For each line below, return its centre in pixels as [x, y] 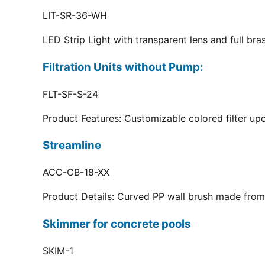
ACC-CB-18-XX [76, 172]
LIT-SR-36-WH [75, 16]
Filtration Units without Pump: [123, 67]
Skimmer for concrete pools [117, 224]
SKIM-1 [58, 251]
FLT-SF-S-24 [70, 94]
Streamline [72, 146]
